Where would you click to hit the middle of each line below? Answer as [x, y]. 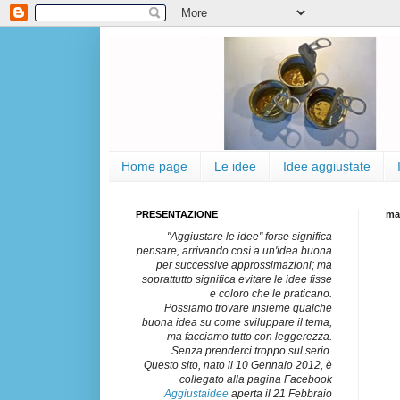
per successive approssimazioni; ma [244, 265]
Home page [154, 167]
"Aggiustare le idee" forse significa [250, 236]
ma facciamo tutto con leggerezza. [250, 336]
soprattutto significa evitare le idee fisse [237, 279]
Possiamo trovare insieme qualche [248, 308]
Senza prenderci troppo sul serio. [252, 350]
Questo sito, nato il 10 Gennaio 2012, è [238, 365]
